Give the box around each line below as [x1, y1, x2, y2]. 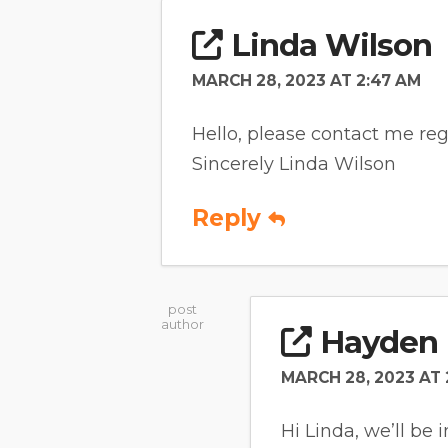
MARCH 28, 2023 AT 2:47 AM [192, 70, 421, 90]
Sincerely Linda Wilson [192, 152, 396, 175]
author [161, 316, 204, 333]
